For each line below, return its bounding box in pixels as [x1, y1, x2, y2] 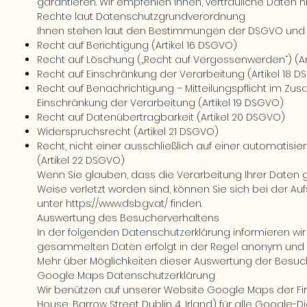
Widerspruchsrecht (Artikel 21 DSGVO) [37, 125, 219, 138]
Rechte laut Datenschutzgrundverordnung [37, 10, 245, 23]
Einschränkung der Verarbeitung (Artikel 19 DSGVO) [37, 96, 284, 110]
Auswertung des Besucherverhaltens [37, 211, 219, 225]
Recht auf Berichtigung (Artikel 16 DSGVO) [37, 38, 237, 52]
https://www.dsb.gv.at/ [66, 197, 168, 210]
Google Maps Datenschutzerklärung [37, 269, 215, 282]
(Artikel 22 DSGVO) [37, 153, 125, 167]
